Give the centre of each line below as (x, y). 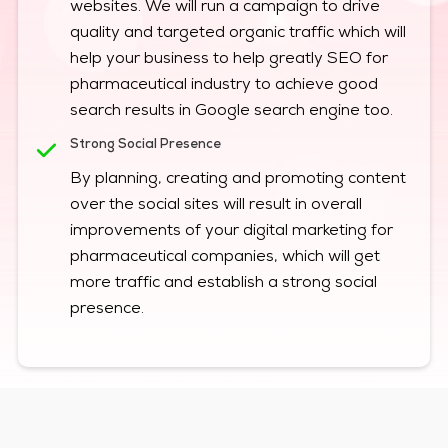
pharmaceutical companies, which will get (224, 258)
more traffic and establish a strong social (223, 284)
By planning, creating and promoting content (237, 180)
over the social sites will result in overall (215, 206)
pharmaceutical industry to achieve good (223, 86)
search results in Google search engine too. (231, 112)
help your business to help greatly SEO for (228, 60)
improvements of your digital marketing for (231, 232)
